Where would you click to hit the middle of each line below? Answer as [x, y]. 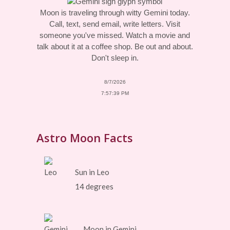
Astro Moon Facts [85, 138]
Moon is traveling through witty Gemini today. [115, 13]
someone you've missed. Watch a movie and [115, 35]
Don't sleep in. [115, 58]
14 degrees [94, 186]
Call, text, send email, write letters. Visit [115, 24]
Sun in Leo [92, 172]
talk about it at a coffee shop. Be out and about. [115, 46]
